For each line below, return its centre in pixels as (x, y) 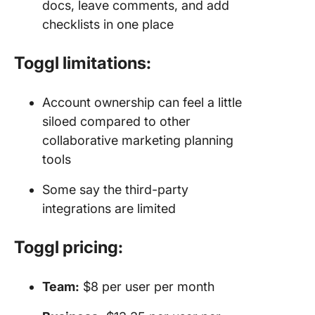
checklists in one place (108, 24)
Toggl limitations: (83, 63)
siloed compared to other (116, 121)
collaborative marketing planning (138, 140)
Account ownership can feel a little (142, 102)
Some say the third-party (115, 189)
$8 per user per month (147, 286)
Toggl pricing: (69, 247)
